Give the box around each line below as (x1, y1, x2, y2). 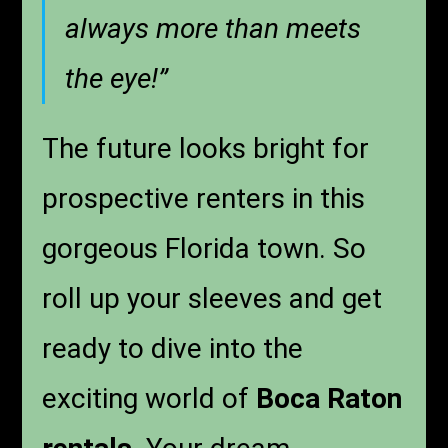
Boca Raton (256, 382, 403, 416)
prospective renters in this (42, 182, 366, 216)
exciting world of (42, 382, 257, 416)
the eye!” (65, 62, 169, 96)
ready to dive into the (42, 332, 304, 366)
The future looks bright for (42, 132, 370, 166)
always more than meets (65, 12, 362, 46)
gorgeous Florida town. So (42, 232, 367, 266)
